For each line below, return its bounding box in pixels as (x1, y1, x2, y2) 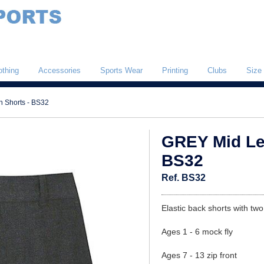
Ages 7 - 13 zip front (161, 250, 237, 260)
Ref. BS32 (161, 173, 206, 183)
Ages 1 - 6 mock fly (161, 227, 233, 236)
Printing (162, 66, 188, 75)
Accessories (38, 66, 81, 75)
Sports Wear (100, 66, 143, 75)
